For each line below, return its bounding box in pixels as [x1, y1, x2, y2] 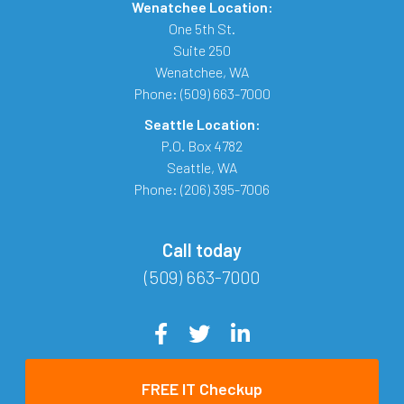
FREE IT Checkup [142, 378, 262, 399]
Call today [162, 238, 242, 261]
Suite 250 [173, 41, 231, 59]
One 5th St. [169, 19, 235, 37]
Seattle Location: [143, 115, 261, 133]
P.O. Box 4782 [161, 136, 243, 154]
